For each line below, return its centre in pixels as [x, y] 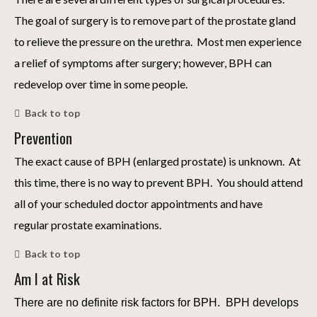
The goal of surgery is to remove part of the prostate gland [155, 21]
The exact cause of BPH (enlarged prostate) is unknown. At [157, 161]
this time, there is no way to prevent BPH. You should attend [158, 183]
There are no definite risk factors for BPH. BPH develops [156, 303]
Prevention [43, 138]
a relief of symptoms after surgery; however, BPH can [143, 63]
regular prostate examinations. [88, 225]
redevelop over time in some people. [101, 84]
